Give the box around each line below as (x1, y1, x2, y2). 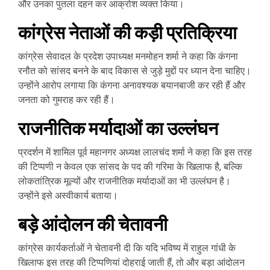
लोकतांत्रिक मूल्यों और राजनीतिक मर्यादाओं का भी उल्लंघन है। (18, 175, 231, 187)
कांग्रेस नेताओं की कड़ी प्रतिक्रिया (18, 22, 237, 44)
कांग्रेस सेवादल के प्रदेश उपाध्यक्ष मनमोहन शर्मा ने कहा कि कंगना (18, 51, 238, 62)
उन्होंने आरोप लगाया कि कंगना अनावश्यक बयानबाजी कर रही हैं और (18, 80, 245, 91)
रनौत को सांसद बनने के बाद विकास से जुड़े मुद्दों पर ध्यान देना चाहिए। (18, 65, 251, 77)
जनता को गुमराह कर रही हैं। (18, 94, 115, 105)
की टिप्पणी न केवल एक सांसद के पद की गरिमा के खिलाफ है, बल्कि (18, 161, 242, 172)
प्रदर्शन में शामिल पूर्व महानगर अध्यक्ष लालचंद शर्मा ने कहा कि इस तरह (18, 146, 252, 158)
